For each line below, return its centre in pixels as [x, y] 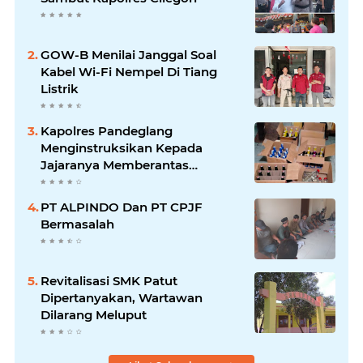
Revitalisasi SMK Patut [109, 280]
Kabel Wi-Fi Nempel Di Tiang [129, 71]
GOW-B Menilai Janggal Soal [128, 54]
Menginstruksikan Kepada [122, 147]
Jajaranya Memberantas [115, 164]
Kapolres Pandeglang [107, 130]
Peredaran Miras [91, 181]
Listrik [60, 88]
